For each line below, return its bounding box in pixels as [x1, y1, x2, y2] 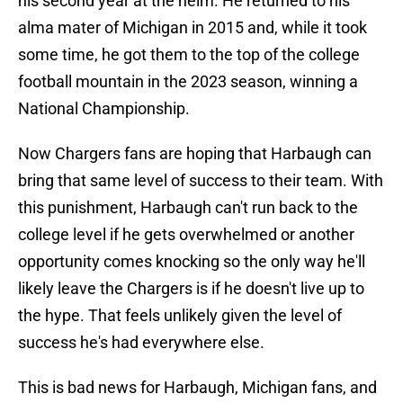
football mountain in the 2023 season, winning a [18, 72, 358, 92]
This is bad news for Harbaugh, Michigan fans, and [18, 378, 377, 398]
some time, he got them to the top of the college [18, 45, 360, 65]
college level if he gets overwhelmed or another [18, 225, 354, 245]
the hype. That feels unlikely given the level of [18, 306, 342, 326]
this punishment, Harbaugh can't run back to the [18, 198, 358, 218]
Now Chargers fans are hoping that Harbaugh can [18, 144, 372, 164]
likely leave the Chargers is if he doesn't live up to [18, 279, 364, 299]
